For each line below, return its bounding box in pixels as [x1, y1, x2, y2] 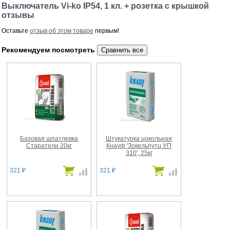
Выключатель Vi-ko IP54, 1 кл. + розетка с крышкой [2, 2, 209, 11]
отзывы [2, 11, 34, 20]
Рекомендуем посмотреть [2, 45, 97, 54]
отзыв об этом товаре [30, 27, 93, 34]
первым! [93, 27, 119, 34]
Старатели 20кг [26, 142, 72, 149]
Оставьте [2, 27, 30, 34]
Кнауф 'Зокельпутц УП [106, 142, 171, 149]
